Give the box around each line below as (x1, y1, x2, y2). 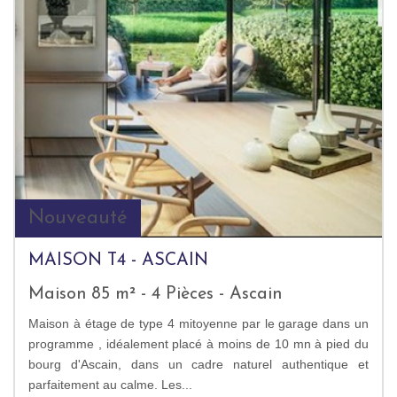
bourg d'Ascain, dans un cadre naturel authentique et (28, 356, 369, 371)
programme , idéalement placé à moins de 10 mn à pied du (28, 336, 369, 351)
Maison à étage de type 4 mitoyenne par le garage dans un (28, 315, 369, 331)
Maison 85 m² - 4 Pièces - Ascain (28, 284, 282, 303)
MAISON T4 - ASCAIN (28, 251, 208, 269)
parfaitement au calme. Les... (28, 377, 192, 392)
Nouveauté (28, 207, 128, 229)
